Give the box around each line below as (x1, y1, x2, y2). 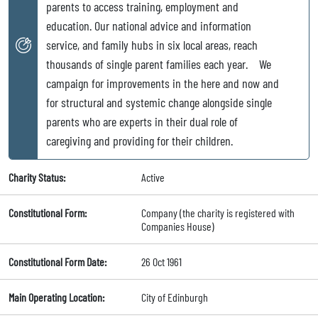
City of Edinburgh (141, 290, 208, 305)
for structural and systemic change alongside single (46, 94, 272, 111)
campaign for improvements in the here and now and (46, 75, 279, 92)
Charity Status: (9, 170, 65, 185)
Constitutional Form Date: (9, 255, 106, 269)
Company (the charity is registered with (141, 206, 295, 220)
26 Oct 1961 (141, 255, 182, 269)
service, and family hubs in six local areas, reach (46, 37, 258, 53)
